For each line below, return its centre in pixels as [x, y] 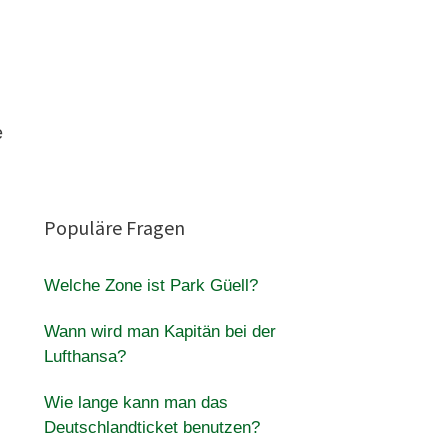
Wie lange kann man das [135, 402]
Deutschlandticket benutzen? [151, 427]
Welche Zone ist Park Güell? [150, 285]
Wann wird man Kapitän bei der [159, 331]
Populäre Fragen [114, 227]
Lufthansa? [84, 356]
